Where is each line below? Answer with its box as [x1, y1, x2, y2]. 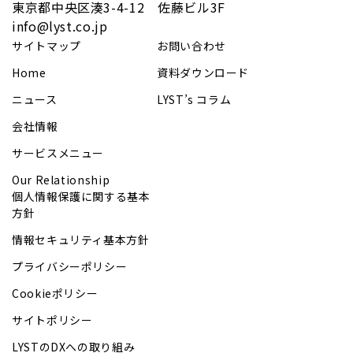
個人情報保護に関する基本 [12, 188, 150, 205]
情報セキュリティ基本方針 [12, 232, 150, 248]
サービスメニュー [12, 145, 105, 162]
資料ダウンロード [157, 65, 250, 81]
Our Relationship [12, 172, 110, 188]
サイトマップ [12, 38, 81, 54]
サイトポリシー [12, 312, 93, 329]
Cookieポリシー [12, 285, 98, 302]
